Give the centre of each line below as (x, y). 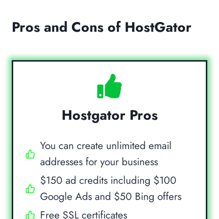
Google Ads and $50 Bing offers (111, 196)
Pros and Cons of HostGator (102, 27)
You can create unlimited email (106, 145)
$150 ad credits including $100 (108, 180)
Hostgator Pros (109, 115)
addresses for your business (99, 162)
